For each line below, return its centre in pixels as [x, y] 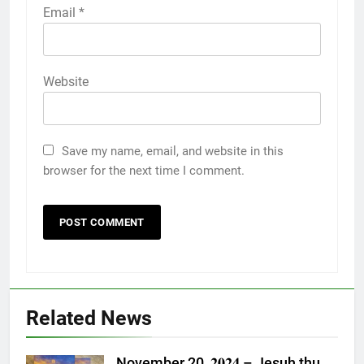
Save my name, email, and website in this [173, 151]
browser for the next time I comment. [144, 170]
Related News [89, 318]
